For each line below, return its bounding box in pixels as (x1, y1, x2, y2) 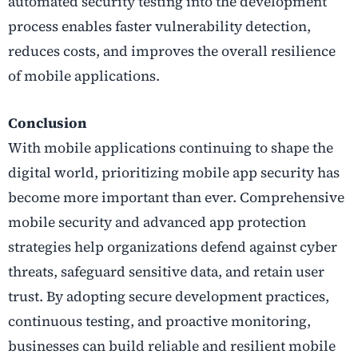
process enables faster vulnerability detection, (8, 16, 311, 36)
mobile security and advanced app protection (8, 212, 306, 232)
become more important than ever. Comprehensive (8, 187, 344, 207)
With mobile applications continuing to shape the (8, 137, 333, 157)
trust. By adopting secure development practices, (8, 286, 329, 306)
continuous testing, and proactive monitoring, (8, 311, 311, 331)
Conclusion (8, 113, 87, 133)
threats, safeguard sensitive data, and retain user (8, 261, 324, 281)
